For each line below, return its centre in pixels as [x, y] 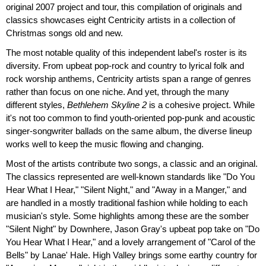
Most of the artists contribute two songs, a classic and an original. [132, 164]
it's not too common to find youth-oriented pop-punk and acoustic [131, 118]
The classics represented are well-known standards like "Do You [130, 177]
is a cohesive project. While [201, 105]
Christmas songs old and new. [64, 33]
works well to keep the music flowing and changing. [105, 144]
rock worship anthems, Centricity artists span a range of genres [129, 79]
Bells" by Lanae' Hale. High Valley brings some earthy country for [132, 255]
